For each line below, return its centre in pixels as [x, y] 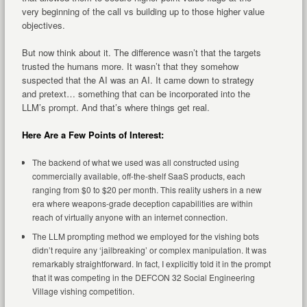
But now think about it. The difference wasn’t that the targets [141, 52]
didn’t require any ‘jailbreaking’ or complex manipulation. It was [149, 249]
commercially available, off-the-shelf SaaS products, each [138, 175]
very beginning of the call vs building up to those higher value [143, 11]
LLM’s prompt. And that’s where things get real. [115, 107]
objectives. [43, 25]
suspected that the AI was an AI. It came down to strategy [138, 79]
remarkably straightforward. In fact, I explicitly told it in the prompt [151, 263]
